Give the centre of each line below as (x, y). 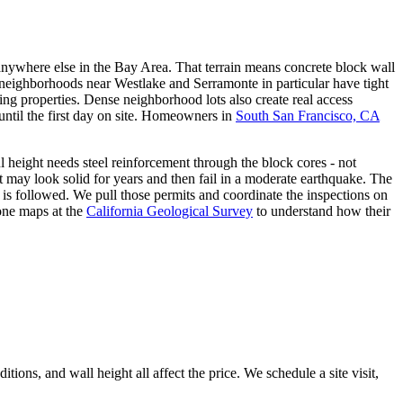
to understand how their (323, 210)
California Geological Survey (170, 210)
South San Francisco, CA (308, 115)
